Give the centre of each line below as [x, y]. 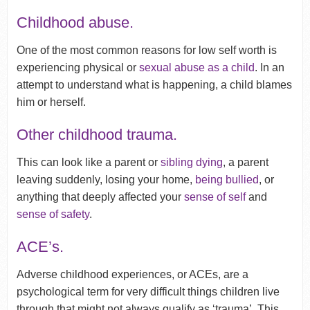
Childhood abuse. [75, 22]
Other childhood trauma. [97, 134]
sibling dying [191, 162]
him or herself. [51, 102]
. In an [269, 67]
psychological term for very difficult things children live [148, 291]
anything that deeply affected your [100, 197]
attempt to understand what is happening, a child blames [154, 84]
